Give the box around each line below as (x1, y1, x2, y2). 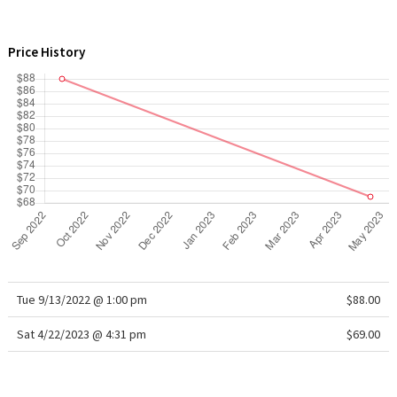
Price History (7, 43, 85, 60)
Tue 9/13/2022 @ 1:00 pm (16, 292, 147, 307)
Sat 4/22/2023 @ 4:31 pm (16, 326, 146, 342)
